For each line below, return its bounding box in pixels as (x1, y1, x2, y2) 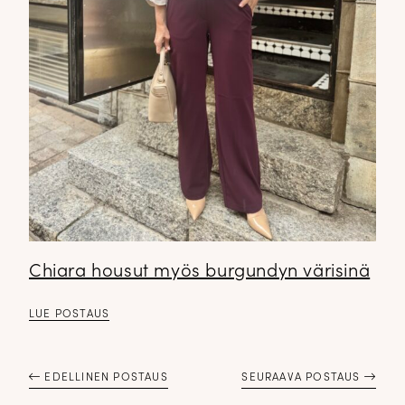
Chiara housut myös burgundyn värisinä (29, 262, 371, 281)
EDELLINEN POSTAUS (41, 372, 168, 383)
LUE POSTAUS (29, 308, 110, 320)
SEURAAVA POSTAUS (241, 372, 364, 383)
